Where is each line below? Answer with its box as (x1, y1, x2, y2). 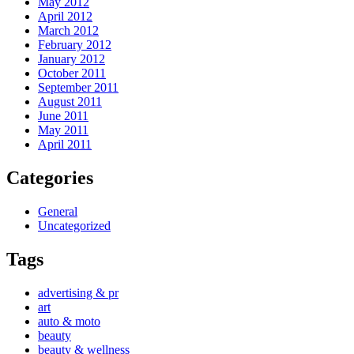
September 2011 (38, 81, 119, 95)
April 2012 (38, 9, 92, 24)
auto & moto (38, 314, 100, 329)
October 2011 (38, 66, 106, 81)
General (38, 205, 77, 219)
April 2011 (38, 137, 92, 152)
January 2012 (38, 52, 105, 66)
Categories (6, 168, 93, 189)
